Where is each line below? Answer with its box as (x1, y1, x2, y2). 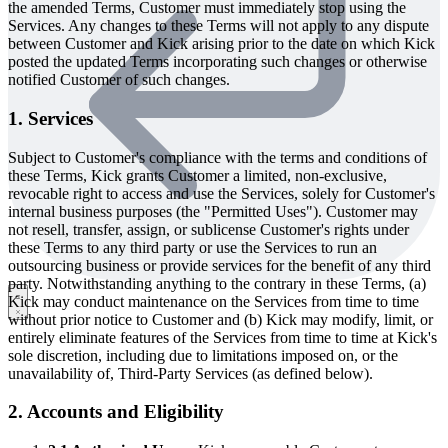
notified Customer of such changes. (8, 71, 230, 89)
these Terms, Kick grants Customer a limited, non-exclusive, (8, 166, 387, 184)
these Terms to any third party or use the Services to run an (8, 238, 377, 256)
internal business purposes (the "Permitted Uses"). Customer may (8, 202, 418, 220)
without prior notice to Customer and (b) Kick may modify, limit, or (8, 310, 433, 328)
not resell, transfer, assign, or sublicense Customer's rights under (8, 220, 409, 238)
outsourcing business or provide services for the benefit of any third (8, 256, 431, 274)
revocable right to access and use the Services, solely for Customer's (8, 184, 435, 202)
